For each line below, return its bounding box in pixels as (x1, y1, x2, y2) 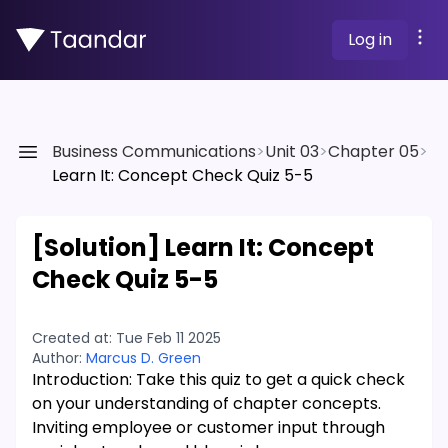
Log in (348, 28, 392, 51)
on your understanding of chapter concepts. (32, 392, 381, 415)
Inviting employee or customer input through (32, 416, 385, 439)
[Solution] (32, 231, 165, 264)
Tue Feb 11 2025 (116, 328, 221, 348)
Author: (32, 348, 82, 368)
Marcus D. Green (86, 348, 201, 368)
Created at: (32, 328, 112, 348)
